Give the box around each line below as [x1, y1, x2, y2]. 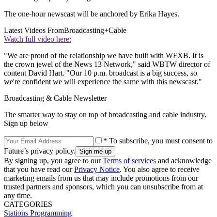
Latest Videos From [4, 26, 64, 34]
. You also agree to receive [120, 165, 200, 173]
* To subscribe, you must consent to [103, 136, 213, 145]
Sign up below [4, 119, 48, 127]
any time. [4, 191, 32, 200]
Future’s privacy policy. [4, 146, 76, 155]
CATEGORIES [4, 200, 52, 208]
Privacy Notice [74, 165, 120, 173]
